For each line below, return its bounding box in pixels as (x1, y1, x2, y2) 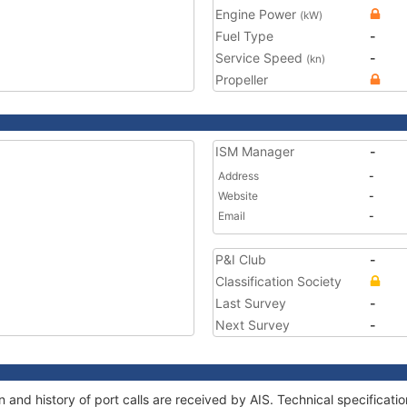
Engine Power (215, 6, 300, 22)
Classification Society (215, 273, 342, 289)
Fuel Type (215, 28, 273, 44)
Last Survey (215, 295, 286, 311)
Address (218, 169, 259, 183)
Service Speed (215, 50, 306, 65)
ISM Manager (215, 144, 294, 159)
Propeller (215, 72, 268, 87)
